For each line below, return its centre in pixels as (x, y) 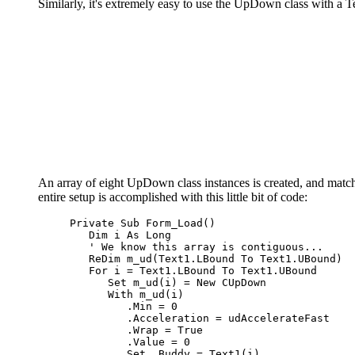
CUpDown (241, 282)
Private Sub (105, 223)
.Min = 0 (124, 306)
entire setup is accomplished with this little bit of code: (173, 197)
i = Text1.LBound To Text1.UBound (212, 270)
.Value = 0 (130, 342)
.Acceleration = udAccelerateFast (200, 318)
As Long (149, 235)
